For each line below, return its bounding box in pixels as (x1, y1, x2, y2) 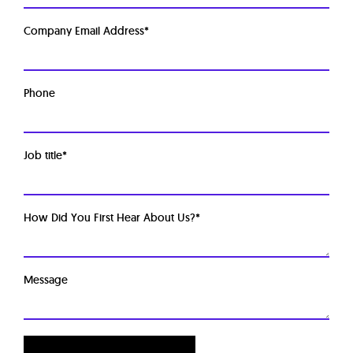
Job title (24, 147, 62, 162)
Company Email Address (24, 23, 144, 38)
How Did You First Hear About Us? (24, 210, 195, 225)
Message (24, 272, 68, 287)
